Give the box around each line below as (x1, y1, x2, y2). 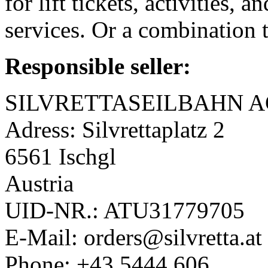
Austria (5, 170, 74, 197)
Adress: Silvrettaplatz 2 (5, 117, 225, 143)
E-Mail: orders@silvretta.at (5, 224, 262, 251)
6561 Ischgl (5, 144, 116, 170)
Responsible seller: (5, 53, 191, 80)
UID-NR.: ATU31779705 (5, 197, 245, 224)
